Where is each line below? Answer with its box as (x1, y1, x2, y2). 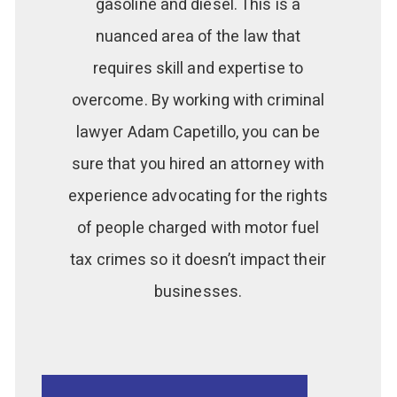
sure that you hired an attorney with (71, 152, 325, 177)
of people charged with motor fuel (76, 216, 320, 241)
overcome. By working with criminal (71, 89, 325, 113)
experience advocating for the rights (68, 184, 328, 209)
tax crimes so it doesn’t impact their (70, 248, 326, 273)
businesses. (153, 280, 243, 305)
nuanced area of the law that (95, 25, 301, 50)
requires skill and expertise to (92, 57, 304, 82)
